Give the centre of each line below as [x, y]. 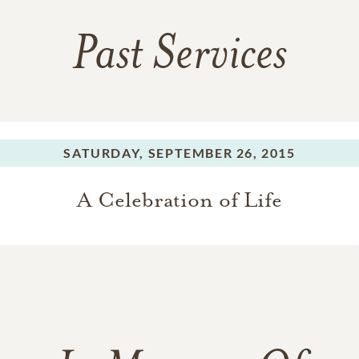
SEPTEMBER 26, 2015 [222, 152]
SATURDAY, [104, 152]
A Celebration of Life [179, 200]
